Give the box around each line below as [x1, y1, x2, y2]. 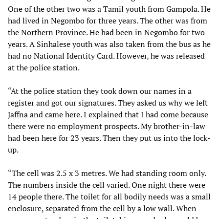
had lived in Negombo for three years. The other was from [8, 15, 207, 26]
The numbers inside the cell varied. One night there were [8, 179, 205, 190]
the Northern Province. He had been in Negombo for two [8, 26, 205, 38]
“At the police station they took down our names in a [8, 85, 192, 96]
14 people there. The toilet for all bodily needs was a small [8, 191, 211, 202]
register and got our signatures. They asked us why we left [8, 97, 208, 108]
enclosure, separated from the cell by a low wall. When [8, 202, 197, 214]
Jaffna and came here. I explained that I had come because [8, 109, 208, 120]
